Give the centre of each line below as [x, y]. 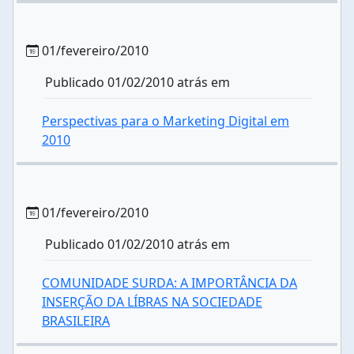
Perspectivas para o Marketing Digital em [166, 121]
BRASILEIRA [76, 321]
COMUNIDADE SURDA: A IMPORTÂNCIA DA [169, 283]
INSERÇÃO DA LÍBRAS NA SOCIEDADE [152, 302]
